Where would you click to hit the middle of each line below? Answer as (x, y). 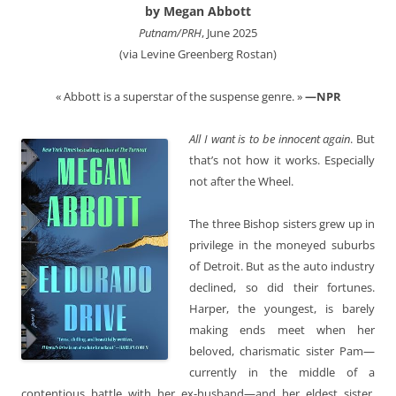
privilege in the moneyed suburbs (282, 244)
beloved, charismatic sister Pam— (282, 350)
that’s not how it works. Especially (282, 160)
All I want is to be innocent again (270, 138)
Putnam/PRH (170, 32)
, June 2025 (229, 32)
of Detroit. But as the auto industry (282, 266)
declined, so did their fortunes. (282, 287)
